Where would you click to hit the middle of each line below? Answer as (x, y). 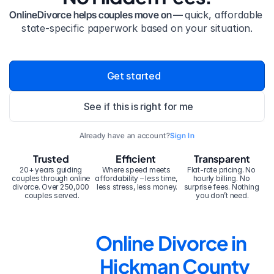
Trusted (51, 159)
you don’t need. (222, 195)
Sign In (183, 135)
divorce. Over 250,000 (51, 187)
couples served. (52, 195)
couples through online (51, 178)
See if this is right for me (139, 106)
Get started (134, 76)
